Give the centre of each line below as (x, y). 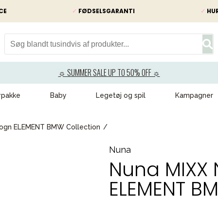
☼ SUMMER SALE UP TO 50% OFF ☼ (109, 73)
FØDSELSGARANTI (106, 11)
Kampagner (194, 95)
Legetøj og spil (121, 95)
